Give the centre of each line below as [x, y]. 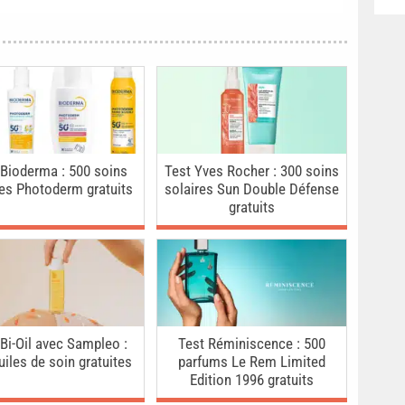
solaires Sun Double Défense [251, 189]
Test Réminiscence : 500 [251, 344]
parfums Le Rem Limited [251, 362]
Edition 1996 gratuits [251, 380]
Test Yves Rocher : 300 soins [251, 171]
